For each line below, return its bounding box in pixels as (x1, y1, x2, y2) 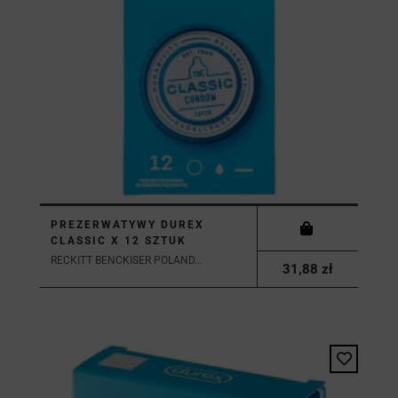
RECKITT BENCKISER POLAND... (51, 254, 203, 267)
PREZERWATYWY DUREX (51, 219, 204, 231)
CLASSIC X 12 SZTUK (51, 235, 187, 247)
